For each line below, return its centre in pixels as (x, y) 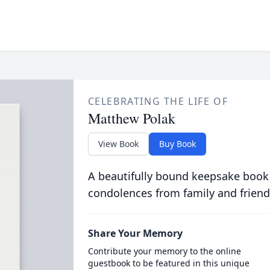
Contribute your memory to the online (164, 251)
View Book (118, 144)
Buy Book (177, 144)
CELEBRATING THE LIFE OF (158, 101)
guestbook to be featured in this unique (168, 263)
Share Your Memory (135, 233)
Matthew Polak (131, 118)
